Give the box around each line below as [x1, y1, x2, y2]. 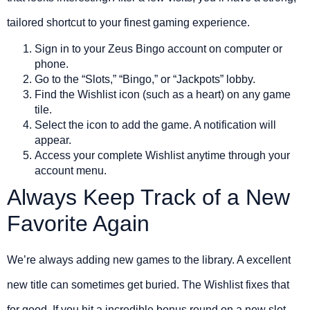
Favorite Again [7, 210, 149, 236]
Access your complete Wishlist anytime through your [35, 149, 290, 161]
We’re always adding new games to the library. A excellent [7, 253, 291, 266]
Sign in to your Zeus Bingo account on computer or [35, 42, 282, 55]
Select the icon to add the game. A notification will [35, 118, 276, 131]
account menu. [35, 164, 107, 176]
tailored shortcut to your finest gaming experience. [7, 16, 250, 28]
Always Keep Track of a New [7, 184, 290, 210]
